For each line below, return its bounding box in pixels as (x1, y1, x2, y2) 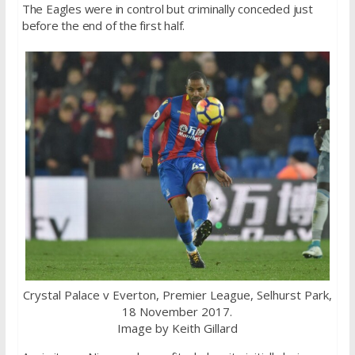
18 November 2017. (122, 303, 233, 319)
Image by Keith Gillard (116, 319, 238, 336)
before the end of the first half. (21, 17, 185, 33)
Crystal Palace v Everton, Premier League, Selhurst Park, (22, 286, 332, 303)
